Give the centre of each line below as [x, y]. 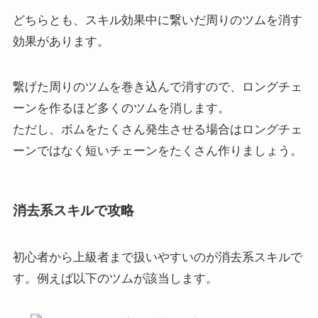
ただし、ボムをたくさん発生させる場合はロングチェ [157, 130]
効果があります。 [61, 42]
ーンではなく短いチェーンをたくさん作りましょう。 [157, 151]
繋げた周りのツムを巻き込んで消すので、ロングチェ [157, 87]
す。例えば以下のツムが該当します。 [115, 278]
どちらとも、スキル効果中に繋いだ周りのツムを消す [157, 21]
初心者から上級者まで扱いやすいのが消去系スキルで [157, 257]
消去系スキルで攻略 [73, 211]
